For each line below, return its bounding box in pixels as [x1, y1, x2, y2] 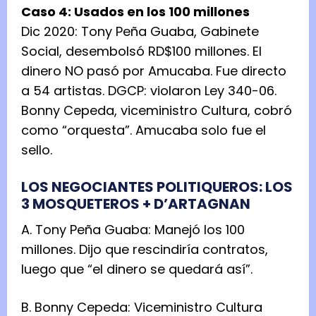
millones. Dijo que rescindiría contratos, [21, 240, 268, 258]
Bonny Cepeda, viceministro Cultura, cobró [21, 101, 292, 119]
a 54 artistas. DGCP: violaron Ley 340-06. [21, 81, 276, 99]
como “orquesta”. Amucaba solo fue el [21, 121, 266, 139]
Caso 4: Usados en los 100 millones [21, 2, 250, 20]
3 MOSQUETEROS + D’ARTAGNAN [21, 193, 250, 214]
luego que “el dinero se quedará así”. [21, 260, 253, 278]
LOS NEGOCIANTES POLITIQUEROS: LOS [21, 176, 293, 197]
